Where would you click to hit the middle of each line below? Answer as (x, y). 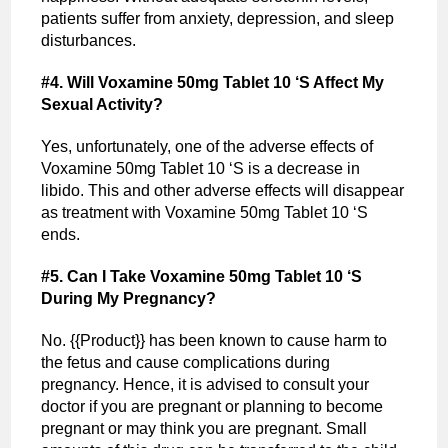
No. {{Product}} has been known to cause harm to (214, 340)
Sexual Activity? (102, 104)
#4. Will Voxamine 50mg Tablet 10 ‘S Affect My (213, 82)
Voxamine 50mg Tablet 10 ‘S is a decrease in (201, 168)
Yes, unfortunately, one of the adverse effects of (207, 146)
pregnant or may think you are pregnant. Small (204, 428)
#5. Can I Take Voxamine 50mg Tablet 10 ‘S (202, 276)
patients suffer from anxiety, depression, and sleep (218, 18)
